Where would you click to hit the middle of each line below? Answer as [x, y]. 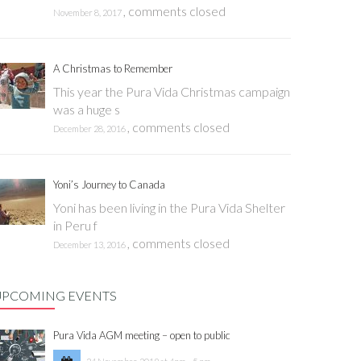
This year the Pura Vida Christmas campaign [172, 91]
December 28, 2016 [90, 129]
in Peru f [75, 225]
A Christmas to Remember [113, 68]
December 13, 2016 [90, 245]
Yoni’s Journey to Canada [109, 185]
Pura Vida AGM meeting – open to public [142, 335]
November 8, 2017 [88, 12]
